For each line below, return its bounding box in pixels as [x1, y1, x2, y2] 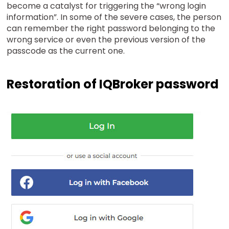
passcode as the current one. [7, 45, 125, 57]
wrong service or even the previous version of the [7, 34, 206, 45]
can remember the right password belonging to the [7, 22, 216, 34]
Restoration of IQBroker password [7, 76, 219, 93]
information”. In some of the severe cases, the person [7, 11, 222, 23]
